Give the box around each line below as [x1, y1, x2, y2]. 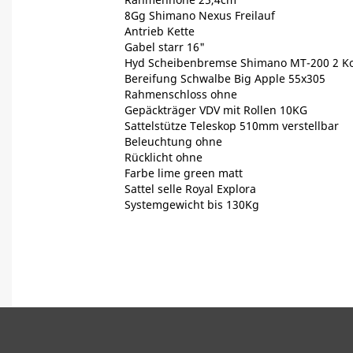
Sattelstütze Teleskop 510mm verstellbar [124, 118, 339, 134]
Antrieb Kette [124, 24, 195, 39]
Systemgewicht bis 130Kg [124, 197, 259, 213]
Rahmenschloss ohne [124, 87, 240, 102]
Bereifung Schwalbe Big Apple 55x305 [124, 71, 325, 87]
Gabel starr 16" [124, 39, 205, 55]
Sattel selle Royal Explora [124, 181, 256, 197]
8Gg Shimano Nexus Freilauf [124, 8, 275, 24]
